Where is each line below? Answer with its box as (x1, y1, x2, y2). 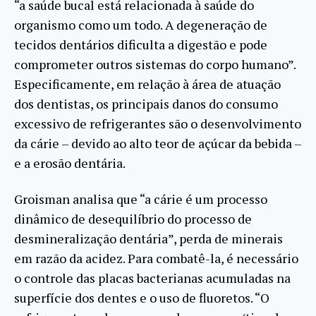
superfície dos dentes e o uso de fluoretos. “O (14, 288, 269, 306)
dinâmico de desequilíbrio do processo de (14, 209, 252, 227)
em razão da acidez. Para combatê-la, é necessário (14, 249, 298, 267)
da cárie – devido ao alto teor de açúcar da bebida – (14, 135, 301, 152)
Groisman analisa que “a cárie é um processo (14, 190, 267, 207)
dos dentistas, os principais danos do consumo (14, 95, 278, 113)
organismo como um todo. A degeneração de (14, 16, 267, 34)
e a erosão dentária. (14, 154, 126, 172)
